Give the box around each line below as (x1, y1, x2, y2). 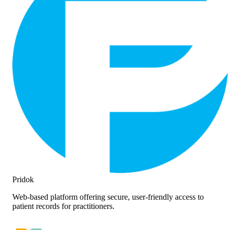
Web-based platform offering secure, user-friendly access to (12, 192, 204, 201)
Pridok (12, 175, 34, 184)
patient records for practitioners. (12, 201, 114, 210)
